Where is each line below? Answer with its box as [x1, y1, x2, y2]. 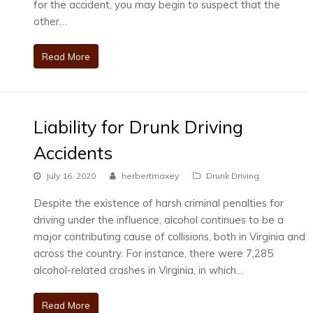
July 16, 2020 [45, 170, 96, 181]
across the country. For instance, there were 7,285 [33, 247, 273, 261]
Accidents [33, 141, 112, 163]
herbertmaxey [121, 170, 179, 181]
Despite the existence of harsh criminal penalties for [33, 196, 284, 210]
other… [33, 14, 67, 28]
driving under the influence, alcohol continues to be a [33, 213, 284, 227]
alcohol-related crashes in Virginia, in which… [33, 263, 244, 277]
